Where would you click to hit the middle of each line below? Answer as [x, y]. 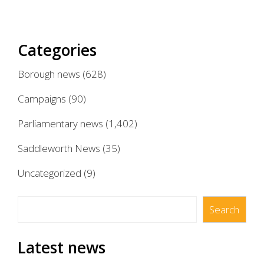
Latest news [62, 248]
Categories [57, 50]
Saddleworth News [59, 148]
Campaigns [42, 99]
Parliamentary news [60, 124]
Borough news [49, 74]
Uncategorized [49, 173]
